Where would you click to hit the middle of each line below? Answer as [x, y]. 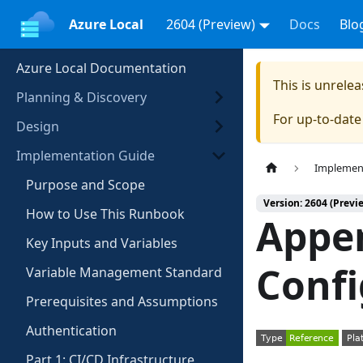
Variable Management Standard [124, 272]
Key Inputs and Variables [102, 243]
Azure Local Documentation [101, 68]
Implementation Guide [85, 156]
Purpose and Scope [85, 185]
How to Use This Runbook [105, 214]
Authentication [71, 331]
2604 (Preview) [210, 24]
